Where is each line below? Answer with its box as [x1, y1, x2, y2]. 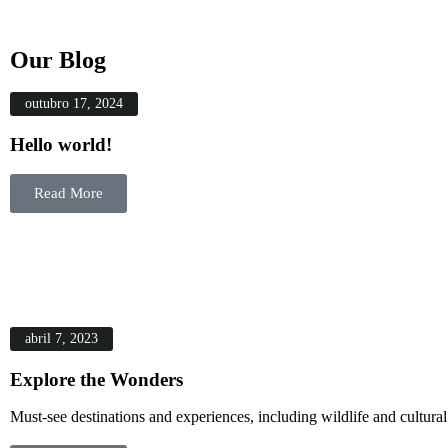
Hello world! [10, 134, 112, 155]
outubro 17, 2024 [25, 96, 123, 111]
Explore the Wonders [10, 369, 183, 390]
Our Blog [10, 47, 106, 73]
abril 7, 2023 [25, 331, 98, 346]
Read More [34, 185, 103, 201]
